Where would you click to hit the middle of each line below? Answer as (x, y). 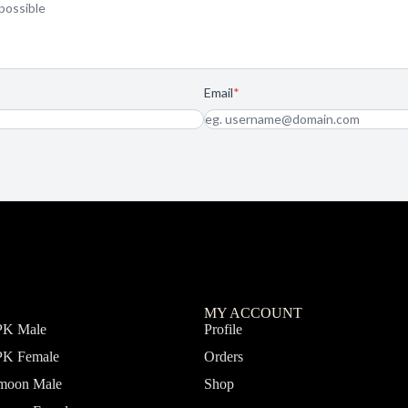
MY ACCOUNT (253, 312)
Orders (224, 356)
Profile (223, 329)
